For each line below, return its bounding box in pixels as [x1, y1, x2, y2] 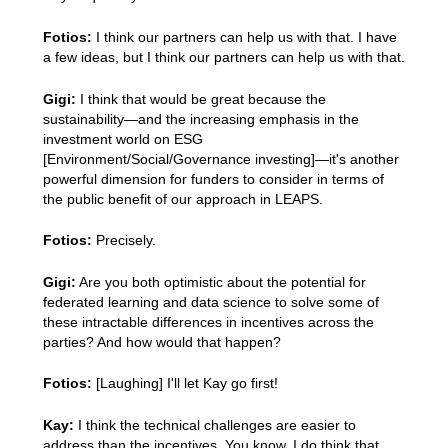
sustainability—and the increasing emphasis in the [42, 110, 359, 127]
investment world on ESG [42, 130, 203, 147]
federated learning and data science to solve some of [42, 293, 379, 310]
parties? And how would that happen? [42, 333, 281, 350]
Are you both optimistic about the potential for [75, 273, 366, 290]
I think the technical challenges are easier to [73, 416, 356, 433]
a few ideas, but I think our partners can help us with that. [42, 49, 405, 66]
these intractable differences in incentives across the [42, 313, 374, 330]
